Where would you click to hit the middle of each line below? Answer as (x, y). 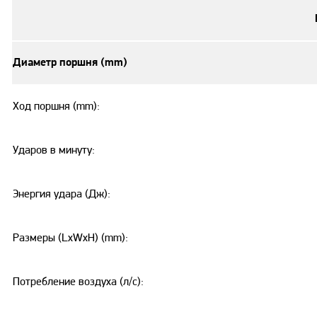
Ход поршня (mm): (56, 106)
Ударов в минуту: (54, 150)
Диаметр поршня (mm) (70, 63)
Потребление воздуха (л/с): (78, 282)
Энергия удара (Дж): (62, 194)
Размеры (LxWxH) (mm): (70, 238)
